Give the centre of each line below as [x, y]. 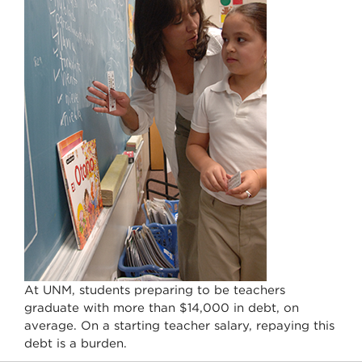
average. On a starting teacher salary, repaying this [179, 325]
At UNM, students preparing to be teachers [155, 290]
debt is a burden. [76, 343]
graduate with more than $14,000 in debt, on [162, 307]
